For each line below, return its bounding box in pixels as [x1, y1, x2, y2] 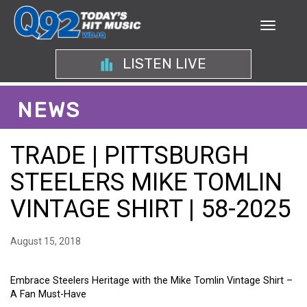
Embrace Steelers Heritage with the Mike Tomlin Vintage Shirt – [10, 275, 293, 286]
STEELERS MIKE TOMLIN [10, 168, 282, 197]
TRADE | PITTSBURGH [10, 141, 249, 170]
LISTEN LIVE [119, 56, 206, 72]
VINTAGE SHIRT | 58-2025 [10, 195, 291, 223]
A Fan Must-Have [10, 288, 86, 300]
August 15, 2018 [10, 236, 81, 247]
